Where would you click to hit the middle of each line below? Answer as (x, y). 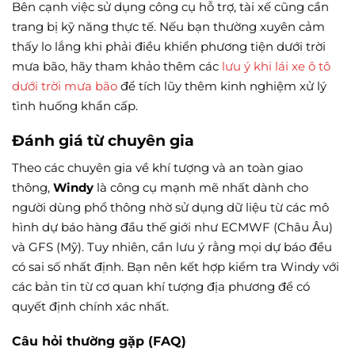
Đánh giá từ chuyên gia (103, 141)
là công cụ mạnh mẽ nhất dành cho (201, 187)
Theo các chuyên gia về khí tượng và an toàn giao (157, 167)
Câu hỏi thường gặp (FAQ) (99, 342)
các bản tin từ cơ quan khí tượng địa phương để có (161, 286)
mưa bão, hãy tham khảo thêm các (117, 66)
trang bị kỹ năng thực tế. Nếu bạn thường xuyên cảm (168, 26)
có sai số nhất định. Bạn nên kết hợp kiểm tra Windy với (176, 266)
